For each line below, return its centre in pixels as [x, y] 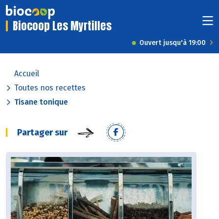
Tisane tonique [41, 102]
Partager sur [42, 133]
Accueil [27, 74]
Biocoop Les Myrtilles [62, 26]
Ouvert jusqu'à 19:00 [173, 43]
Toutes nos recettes [50, 88]
